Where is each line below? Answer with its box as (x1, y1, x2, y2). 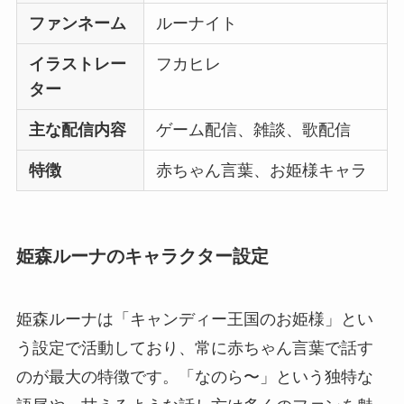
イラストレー (29, 55, 127, 74)
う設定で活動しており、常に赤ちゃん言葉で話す (15, 338, 373, 357)
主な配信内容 (29, 121, 127, 140)
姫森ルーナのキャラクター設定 (15, 246, 269, 267)
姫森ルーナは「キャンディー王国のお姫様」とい (15, 309, 373, 328)
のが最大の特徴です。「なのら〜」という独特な (15, 367, 373, 386)
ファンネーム (29, 14, 127, 33)
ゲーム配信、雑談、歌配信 (156, 121, 352, 140)
